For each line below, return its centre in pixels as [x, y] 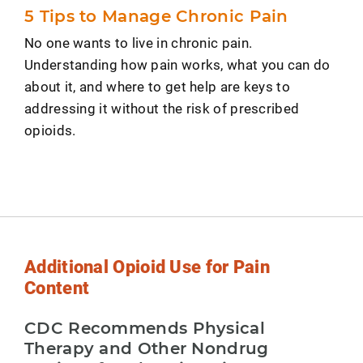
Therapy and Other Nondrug [147, 349]
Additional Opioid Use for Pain [147, 267]
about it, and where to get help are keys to [157, 87]
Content [57, 288]
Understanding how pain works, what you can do [177, 65]
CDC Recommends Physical [145, 329]
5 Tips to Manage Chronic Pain [156, 17]
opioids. [50, 130]
